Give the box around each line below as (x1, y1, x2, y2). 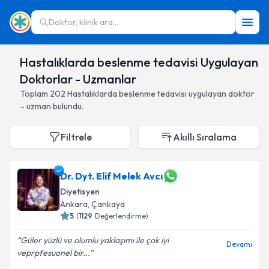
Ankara (60, 199, 88, 210)
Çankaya (91, 199, 125, 210)
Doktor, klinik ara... (49, 17, 118, 28)
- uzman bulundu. (20, 101, 83, 112)
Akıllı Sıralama (173, 131, 237, 143)
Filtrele (61, 131, 92, 143)
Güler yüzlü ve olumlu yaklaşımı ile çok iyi (20, 235, 169, 246)
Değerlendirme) (95, 211, 148, 220)
